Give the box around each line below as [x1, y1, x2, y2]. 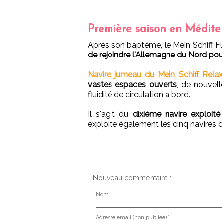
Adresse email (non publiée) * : [95, 214, 173, 221]
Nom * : [95, 191, 115, 198]
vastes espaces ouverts [88, 79, 177, 89]
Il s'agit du [88, 109, 133, 119]
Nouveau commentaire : [93, 173, 171, 182]
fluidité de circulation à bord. [88, 89, 190, 99]
